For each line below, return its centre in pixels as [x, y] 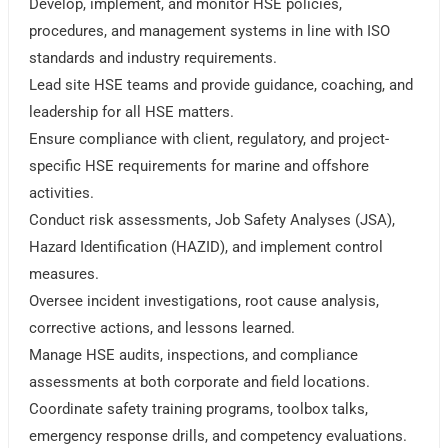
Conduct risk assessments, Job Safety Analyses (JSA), [212, 220]
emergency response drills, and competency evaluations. [218, 436]
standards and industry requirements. [153, 58]
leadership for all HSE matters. [132, 112]
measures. [64, 274]
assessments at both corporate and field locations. [200, 382]
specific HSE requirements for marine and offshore [199, 166]
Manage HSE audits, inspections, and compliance [194, 355]
